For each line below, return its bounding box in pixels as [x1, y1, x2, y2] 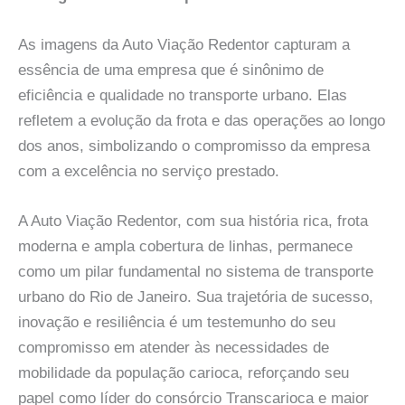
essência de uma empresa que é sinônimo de [18, 61, 324, 79]
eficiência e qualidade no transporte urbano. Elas [18, 86, 347, 104]
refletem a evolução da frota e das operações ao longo [18, 111, 385, 129]
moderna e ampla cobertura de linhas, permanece [18, 237, 353, 255]
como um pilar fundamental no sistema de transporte [18, 262, 373, 280]
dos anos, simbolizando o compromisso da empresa [18, 137, 370, 155]
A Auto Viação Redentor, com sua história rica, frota [18, 212, 368, 230]
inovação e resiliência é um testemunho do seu [18, 313, 335, 331]
